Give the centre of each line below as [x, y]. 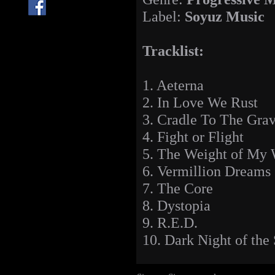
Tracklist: [173, 51]
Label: [164, 17]
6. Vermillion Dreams [207, 171]
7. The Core [178, 188]
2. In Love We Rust [200, 103]
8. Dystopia [176, 206]
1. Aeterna [173, 85]
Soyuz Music [225, 17]
